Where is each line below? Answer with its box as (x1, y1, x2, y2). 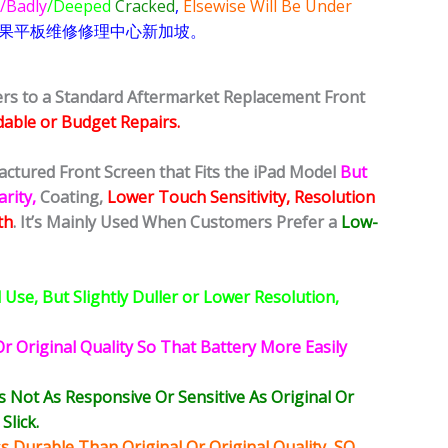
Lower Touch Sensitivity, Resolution (107, 186, 375, 209)
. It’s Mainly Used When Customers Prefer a (13, 211, 337, 234)
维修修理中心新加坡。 (46, 20, 206, 43)
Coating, (36, 186, 103, 209)
